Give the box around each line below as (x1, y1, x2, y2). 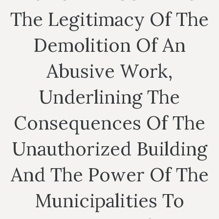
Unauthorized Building (12, 137, 207, 161)
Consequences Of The (14, 111, 205, 135)
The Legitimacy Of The (10, 7, 209, 31)
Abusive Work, (46, 59, 173, 83)
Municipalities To (35, 189, 184, 213)
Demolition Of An (33, 33, 186, 57)
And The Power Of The (10, 163, 209, 187)
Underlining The (39, 85, 180, 109)
